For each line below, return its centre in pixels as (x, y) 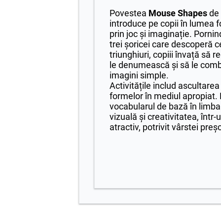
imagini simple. (139, 75)
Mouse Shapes (178, 13)
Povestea (129, 13)
